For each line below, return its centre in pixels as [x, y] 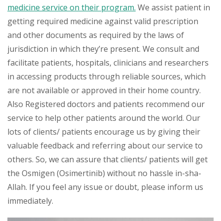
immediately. [30, 201]
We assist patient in [173, 7]
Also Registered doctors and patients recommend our [106, 104]
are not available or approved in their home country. [104, 90]
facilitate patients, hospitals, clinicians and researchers [108, 62]
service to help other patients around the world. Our [104, 118]
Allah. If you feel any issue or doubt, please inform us [105, 187]
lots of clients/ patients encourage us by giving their [104, 131]
